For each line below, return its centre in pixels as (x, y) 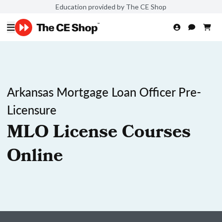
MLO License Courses (99, 134)
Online (35, 158)
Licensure (32, 110)
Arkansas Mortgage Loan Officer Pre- (104, 92)
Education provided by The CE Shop (111, 6)
